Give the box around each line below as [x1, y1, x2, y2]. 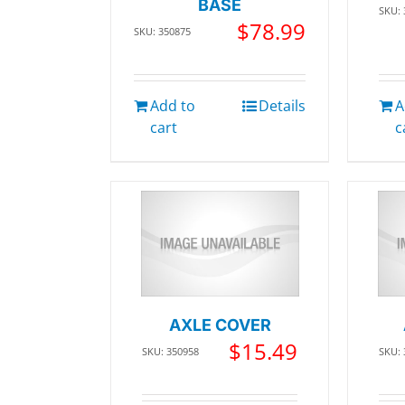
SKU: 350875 [134, 24, 191, 38]
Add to [150, 96, 195, 116]
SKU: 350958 [142, 344, 200, 358]
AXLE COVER [168, 315, 271, 334]
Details [259, 96, 306, 116]
